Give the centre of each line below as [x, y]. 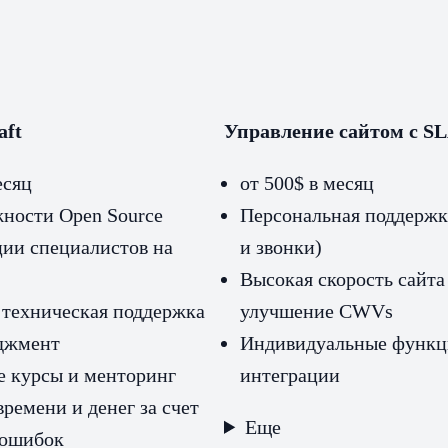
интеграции [290, 374]
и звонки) [281, 246]
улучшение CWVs [316, 310]
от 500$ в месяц [307, 182]
